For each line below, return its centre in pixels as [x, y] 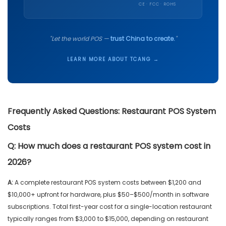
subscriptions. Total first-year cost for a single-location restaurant [110, 207]
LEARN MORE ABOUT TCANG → [113, 60]
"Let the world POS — [80, 39]
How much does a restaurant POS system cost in [113, 146]
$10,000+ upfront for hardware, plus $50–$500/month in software [108, 195]
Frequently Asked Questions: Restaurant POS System [112, 111]
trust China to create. [143, 39]
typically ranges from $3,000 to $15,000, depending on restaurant [108, 219]
